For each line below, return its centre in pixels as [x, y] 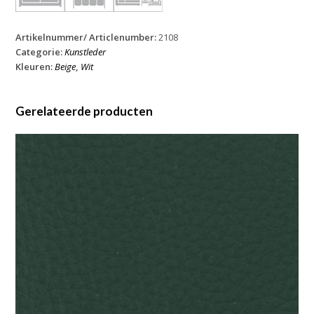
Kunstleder [86, 52]
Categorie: [40, 52]
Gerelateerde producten [84, 111]
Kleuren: [35, 67]
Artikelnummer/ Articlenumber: [87, 37]
